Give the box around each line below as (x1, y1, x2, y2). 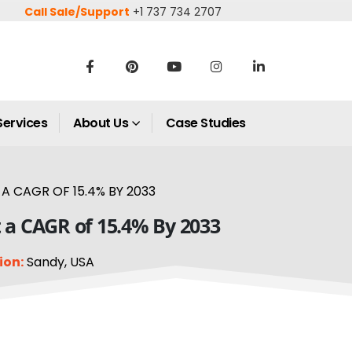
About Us (73, 114, 128, 132)
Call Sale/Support (24, 4, 130, 20)
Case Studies (165, 114, 246, 132)
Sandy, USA (23, 253, 94, 271)
